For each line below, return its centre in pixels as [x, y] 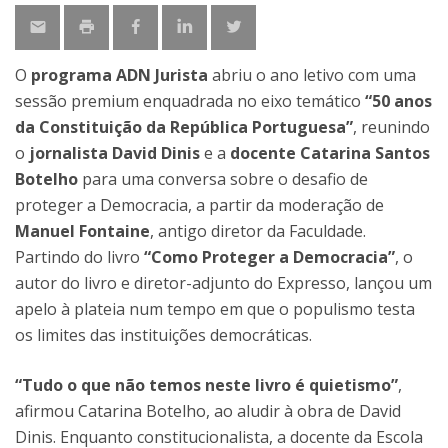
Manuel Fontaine [82, 231]
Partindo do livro [79, 257]
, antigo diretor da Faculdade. [258, 231]
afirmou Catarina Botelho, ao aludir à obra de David [208, 411]
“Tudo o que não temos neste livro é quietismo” [206, 385]
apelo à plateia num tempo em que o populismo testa [215, 309]
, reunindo [391, 127]
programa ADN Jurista [119, 75]
